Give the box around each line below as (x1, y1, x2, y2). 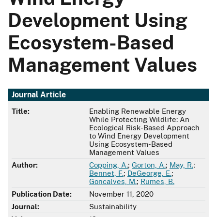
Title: (12, 107, 30, 116)
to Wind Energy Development (89, 132, 189, 140)
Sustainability (89, 202, 137, 211)
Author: (12, 161, 38, 170)
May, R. (170, 161, 193, 170)
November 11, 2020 (89, 190, 154, 199)
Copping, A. (89, 161, 128, 170)
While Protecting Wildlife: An (89, 115, 189, 124)
